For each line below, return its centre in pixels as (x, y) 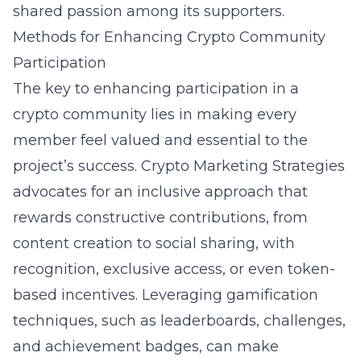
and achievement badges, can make (146, 346)
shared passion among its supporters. (149, 11)
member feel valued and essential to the (160, 140)
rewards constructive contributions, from (160, 218)
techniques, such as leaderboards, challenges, (179, 321)
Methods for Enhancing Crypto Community (169, 37)
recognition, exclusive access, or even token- (174, 269)
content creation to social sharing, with (154, 243)
